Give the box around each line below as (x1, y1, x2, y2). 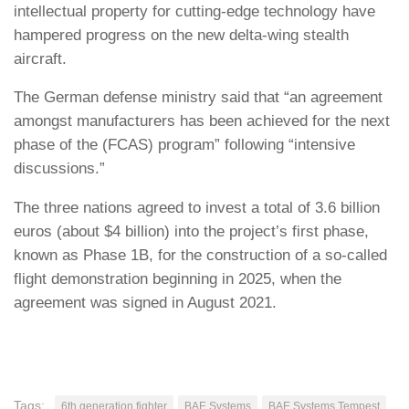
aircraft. (14, 49, 67, 68)
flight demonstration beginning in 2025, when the (14, 270, 341, 288)
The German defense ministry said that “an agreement (14, 89, 383, 107)
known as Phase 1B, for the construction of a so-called (14, 246, 387, 264)
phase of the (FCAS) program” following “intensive (14, 136, 355, 154)
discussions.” (14, 160, 105, 178)
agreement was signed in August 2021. (14, 294, 277, 311)
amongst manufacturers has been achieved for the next (14, 112, 390, 131)
